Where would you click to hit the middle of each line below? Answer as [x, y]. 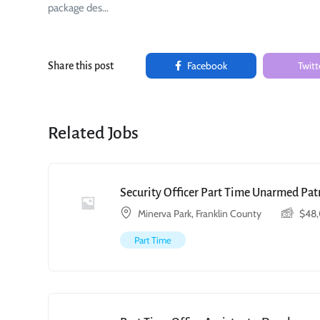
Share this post [81, 66]
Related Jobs [93, 133]
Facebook [206, 66]
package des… [78, 8]
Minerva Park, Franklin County [200, 214]
